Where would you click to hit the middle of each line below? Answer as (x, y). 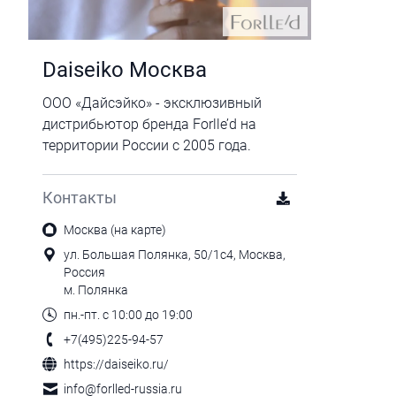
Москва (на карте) (115, 230)
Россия (84, 272)
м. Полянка (96, 290)
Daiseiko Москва (125, 70)
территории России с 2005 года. (147, 145)
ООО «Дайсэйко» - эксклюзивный (152, 103)
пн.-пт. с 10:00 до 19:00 (128, 315)
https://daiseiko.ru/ (116, 364)
